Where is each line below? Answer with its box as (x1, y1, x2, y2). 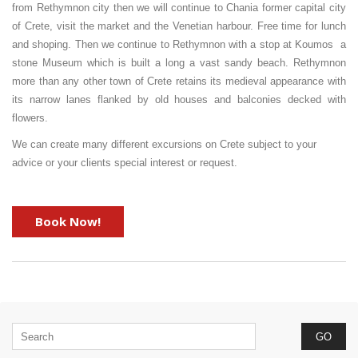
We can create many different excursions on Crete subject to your (12, 138, 316, 150)
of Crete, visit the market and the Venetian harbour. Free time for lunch (12, 20, 346, 32)
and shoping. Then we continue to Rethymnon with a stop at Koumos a (12, 38, 346, 50)
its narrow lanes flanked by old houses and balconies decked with (12, 93, 346, 105)
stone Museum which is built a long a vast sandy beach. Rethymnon (12, 57, 346, 69)
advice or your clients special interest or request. (12, 157, 237, 169)
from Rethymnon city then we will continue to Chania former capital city (12, 2, 346, 14)
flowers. (12, 112, 48, 124)
